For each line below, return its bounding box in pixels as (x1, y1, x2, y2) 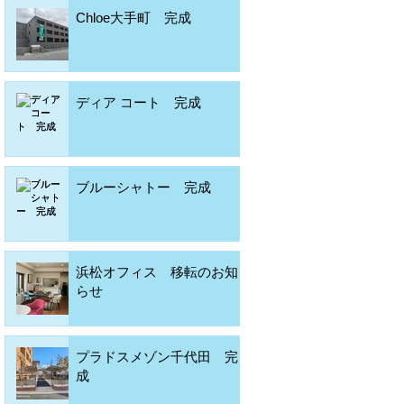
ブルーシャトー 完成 (76, 179, 211, 195)
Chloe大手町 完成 (76, 9, 191, 25)
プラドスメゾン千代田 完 (76, 348, 238, 364)
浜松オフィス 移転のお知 (76, 263, 238, 280)
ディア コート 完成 (76, 94, 201, 110)
